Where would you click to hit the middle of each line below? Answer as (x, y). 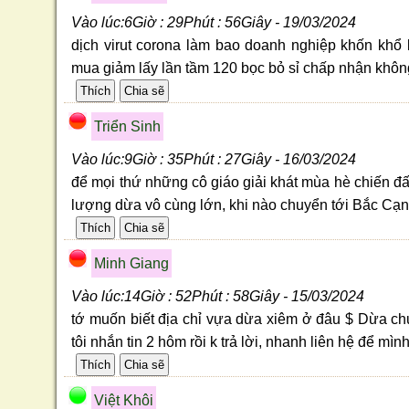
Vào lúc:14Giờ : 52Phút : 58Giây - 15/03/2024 (218, 297)
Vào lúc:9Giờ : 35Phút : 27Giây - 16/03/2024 (214, 160)
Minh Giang (132, 264)
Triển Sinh (128, 127)
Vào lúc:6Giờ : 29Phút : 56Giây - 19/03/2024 (214, 23)
